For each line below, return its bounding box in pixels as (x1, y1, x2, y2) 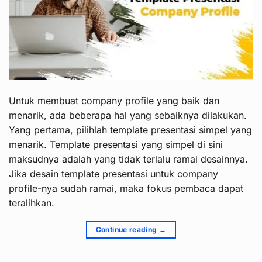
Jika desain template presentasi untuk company (9, 167, 218, 180)
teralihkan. (9, 196, 54, 209)
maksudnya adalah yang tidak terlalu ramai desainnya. (9, 153, 248, 165)
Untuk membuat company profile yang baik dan (9, 94, 219, 106)
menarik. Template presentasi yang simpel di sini (9, 138, 223, 150)
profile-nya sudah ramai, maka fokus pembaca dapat (9, 182, 243, 194)
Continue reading (95, 225, 159, 234)
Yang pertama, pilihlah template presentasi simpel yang (9, 123, 252, 136)
